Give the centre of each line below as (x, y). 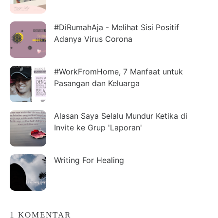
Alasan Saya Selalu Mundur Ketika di (121, 116)
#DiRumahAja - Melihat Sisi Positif (117, 27)
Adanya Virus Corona (93, 39)
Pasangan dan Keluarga (97, 83)
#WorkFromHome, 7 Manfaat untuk (118, 71)
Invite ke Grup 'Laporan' (98, 127)
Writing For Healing (89, 160)
